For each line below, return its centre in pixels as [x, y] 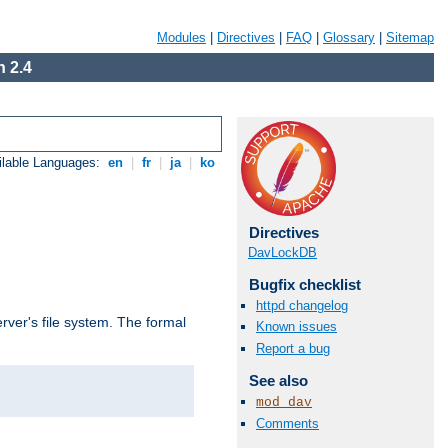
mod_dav [284, 402]
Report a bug [293, 348]
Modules [181, 37]
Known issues [296, 327]
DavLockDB [282, 252]
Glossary [349, 37]
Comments [287, 423]
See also [278, 380]
